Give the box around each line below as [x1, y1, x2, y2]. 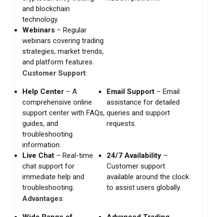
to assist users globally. [107, 183, 182, 192]
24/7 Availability [107, 151, 162, 160]
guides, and [22, 119, 58, 128]
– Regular [55, 25, 87, 34]
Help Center [22, 87, 64, 96]
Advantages [22, 194, 62, 203]
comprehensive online [22, 97, 92, 107]
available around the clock [107, 172, 189, 181]
